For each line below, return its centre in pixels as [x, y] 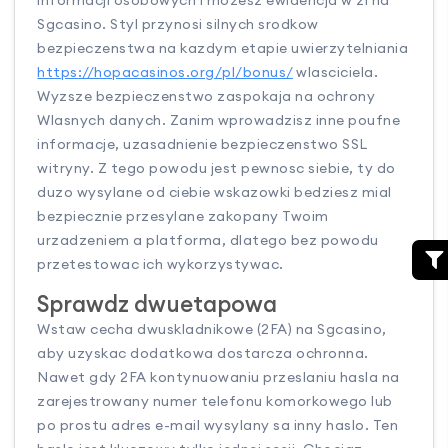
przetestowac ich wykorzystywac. [160, 264]
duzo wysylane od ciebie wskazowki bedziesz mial [214, 192]
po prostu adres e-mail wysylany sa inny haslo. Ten [218, 425]
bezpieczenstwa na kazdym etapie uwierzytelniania [223, 48]
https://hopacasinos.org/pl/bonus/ [165, 72]
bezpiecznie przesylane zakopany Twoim [183, 216]
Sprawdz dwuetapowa [157, 304]
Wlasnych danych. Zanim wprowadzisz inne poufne [219, 120]
